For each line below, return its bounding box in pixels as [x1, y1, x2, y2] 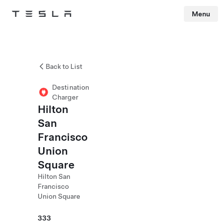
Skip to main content [3, 24, 55, 31]
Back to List [46, 62, 82, 70]
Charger [52, 93, 78, 101]
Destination [52, 83, 90, 91]
